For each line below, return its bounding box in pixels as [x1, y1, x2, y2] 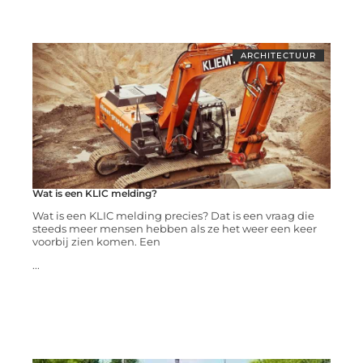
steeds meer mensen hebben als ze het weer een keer [32, 222, 317, 236]
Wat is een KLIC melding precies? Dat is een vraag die [32, 209, 314, 223]
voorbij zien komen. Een [32, 235, 160, 249]
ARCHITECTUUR [241, 50, 317, 62]
